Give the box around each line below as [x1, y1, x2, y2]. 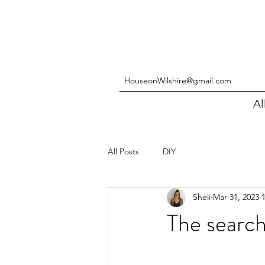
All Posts [108, 146, 139, 157]
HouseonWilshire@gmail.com [124, 75, 231, 86]
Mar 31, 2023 [213, 192, 259, 203]
